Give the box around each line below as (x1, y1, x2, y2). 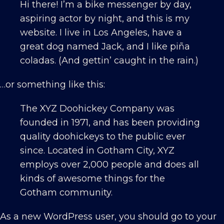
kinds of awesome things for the (20, 172, 165, 184)
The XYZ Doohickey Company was (20, 102, 174, 114)
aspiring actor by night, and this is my (20, 12, 189, 24)
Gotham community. (20, 186, 112, 198)
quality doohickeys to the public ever (20, 130, 185, 142)
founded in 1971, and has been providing (20, 116, 200, 128)
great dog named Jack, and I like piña (20, 40, 190, 52)
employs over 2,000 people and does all (20, 158, 199, 170)
